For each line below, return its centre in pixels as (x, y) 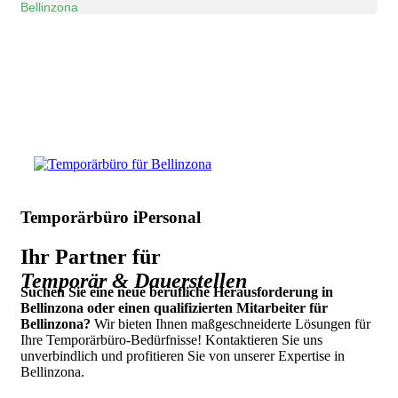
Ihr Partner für (91, 256)
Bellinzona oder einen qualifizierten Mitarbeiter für (174, 307)
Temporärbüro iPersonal (111, 217)
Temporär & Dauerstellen (134, 280)
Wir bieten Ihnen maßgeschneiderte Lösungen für (231, 323)
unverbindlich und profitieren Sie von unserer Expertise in (183, 355)
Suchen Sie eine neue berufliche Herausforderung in (177, 291)
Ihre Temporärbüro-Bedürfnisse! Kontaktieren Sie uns (171, 339)
